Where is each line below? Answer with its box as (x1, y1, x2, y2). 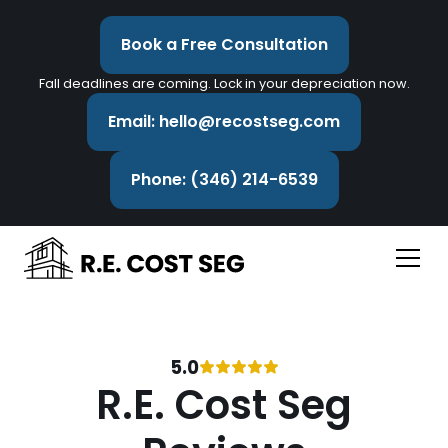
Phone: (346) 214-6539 (130, 168, 318, 191)
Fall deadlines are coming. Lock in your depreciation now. (38, 75, 410, 92)
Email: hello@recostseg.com (108, 110, 340, 133)
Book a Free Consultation (120, 33, 328, 56)
